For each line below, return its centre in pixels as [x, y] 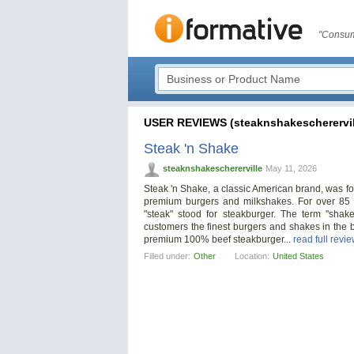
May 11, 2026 [291, 168]
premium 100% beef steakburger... [218, 240]
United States [298, 256]
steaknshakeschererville [213, 168]
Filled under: [167, 256]
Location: [252, 256]
